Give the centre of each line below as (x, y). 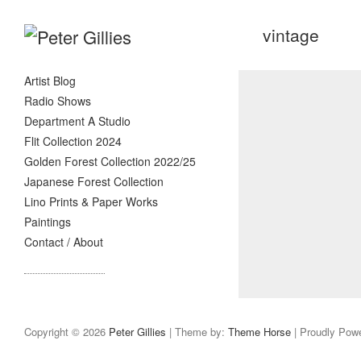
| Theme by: (197, 332)
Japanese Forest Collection (94, 181)
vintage (290, 35)
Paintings (48, 222)
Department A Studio (77, 121)
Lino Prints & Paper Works (91, 201)
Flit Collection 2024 (73, 141)
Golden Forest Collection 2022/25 (110, 161)
